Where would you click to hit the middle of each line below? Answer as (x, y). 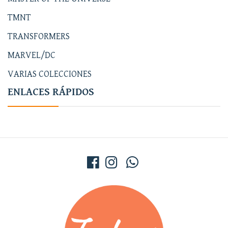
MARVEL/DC (32, 55)
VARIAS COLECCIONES (50, 74)
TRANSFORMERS (39, 36)
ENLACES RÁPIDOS (51, 92)
